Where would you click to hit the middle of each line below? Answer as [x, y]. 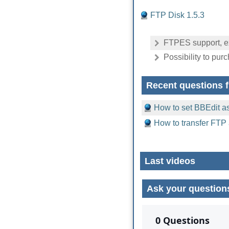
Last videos [169, 161]
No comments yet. [174, 219]
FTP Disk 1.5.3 [177, 15]
